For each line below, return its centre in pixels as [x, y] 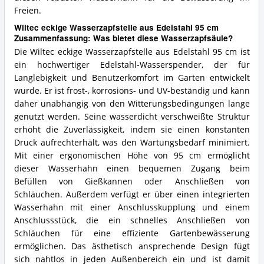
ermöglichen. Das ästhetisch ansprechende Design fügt [132, 246]
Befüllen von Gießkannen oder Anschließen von [132, 181]
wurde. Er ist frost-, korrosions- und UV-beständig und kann [132, 91]
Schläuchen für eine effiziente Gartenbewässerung [132, 233]
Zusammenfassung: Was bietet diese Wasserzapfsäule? [123, 38]
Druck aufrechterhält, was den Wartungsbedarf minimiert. [132, 143]
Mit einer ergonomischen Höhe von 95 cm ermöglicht [132, 156]
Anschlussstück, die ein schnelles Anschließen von [132, 220]
